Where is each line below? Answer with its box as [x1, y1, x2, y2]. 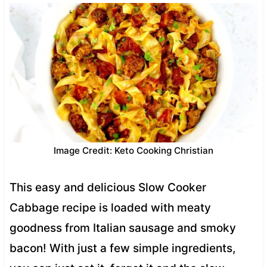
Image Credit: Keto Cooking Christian [54, 144, 213, 156]
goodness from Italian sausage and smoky [9, 221, 236, 235]
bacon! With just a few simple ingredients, [9, 241, 235, 255]
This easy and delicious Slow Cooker [9, 180, 206, 194]
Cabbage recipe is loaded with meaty [9, 200, 211, 215]
